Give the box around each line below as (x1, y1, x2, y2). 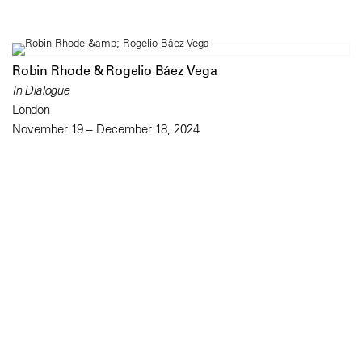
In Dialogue (12, 82, 69, 99)
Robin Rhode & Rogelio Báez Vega (12, 62, 217, 79)
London (12, 102, 50, 118)
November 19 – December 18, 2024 (12, 121, 200, 137)
